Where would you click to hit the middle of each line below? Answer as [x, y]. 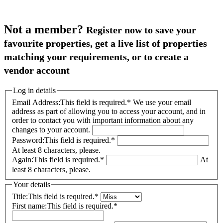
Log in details [34, 91]
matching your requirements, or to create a [96, 56]
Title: [20, 196]
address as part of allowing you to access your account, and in [109, 111]
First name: [29, 206]
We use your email [162, 103]
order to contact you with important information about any [103, 120]
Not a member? [45, 29]
